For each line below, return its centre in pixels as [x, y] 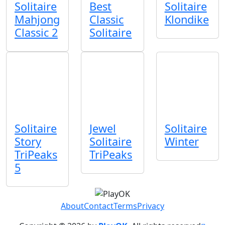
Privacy [151, 206]
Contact [99, 206]
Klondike [187, 19]
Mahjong [37, 19]
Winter [182, 142]
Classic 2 [36, 32]
